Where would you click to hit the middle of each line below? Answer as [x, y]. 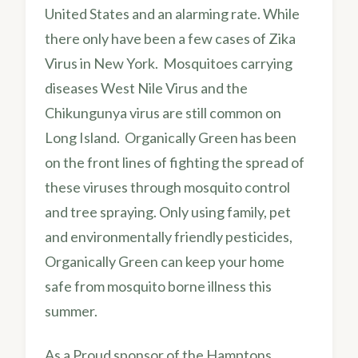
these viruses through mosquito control [167, 187]
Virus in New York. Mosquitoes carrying [169, 63]
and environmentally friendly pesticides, [169, 236]
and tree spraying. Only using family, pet [168, 211]
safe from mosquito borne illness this [158, 286]
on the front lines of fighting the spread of [175, 162]
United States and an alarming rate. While [172, 13]
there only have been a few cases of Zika [170, 38]
